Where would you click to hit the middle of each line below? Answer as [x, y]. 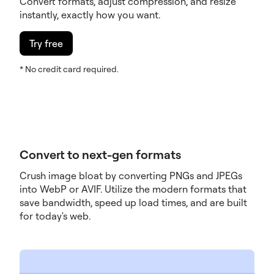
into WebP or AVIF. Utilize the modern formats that [133, 189]
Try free [46, 43]
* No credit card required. [69, 68]
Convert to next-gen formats [100, 154]
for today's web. [55, 216]
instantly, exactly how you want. [90, 14]
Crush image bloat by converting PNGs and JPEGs [131, 175]
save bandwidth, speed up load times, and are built [133, 202]
